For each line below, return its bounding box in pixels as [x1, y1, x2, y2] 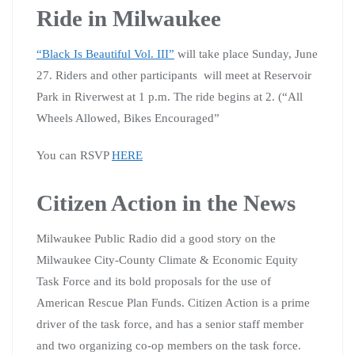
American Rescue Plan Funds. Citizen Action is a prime [36, 296, 310, 309]
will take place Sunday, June [174, 47, 318, 60]
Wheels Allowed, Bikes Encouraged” [36, 111, 219, 124]
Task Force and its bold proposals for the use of [36, 274, 271, 288]
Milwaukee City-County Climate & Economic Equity [36, 253, 298, 266]
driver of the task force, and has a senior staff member [36, 317, 303, 330]
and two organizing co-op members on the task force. [36, 338, 301, 352]
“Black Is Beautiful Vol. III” [36, 47, 174, 60]
